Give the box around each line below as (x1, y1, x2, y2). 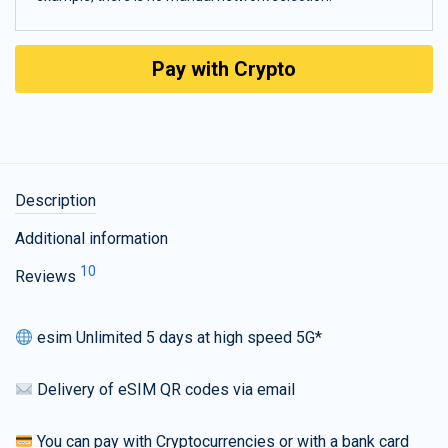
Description (15, 191, 96, 211)
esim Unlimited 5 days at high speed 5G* (33, 328, 323, 348)
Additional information (15, 229, 168, 249)
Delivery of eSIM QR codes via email (33, 380, 296, 400)
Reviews (15, 267, 80, 287)
